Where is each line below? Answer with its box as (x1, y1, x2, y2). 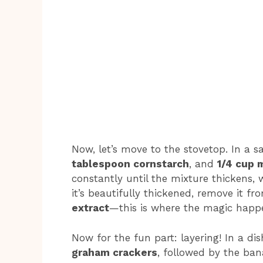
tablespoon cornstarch (72, 158, 189, 170)
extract (72, 202, 109, 214)
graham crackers (72, 246, 157, 258)
